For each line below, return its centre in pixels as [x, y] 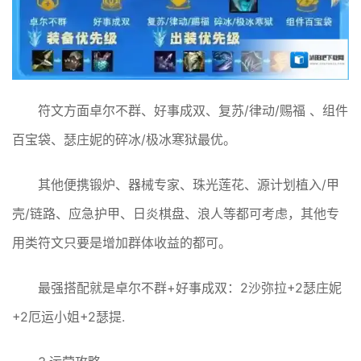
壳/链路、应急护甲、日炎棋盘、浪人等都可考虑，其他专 [176, 213]
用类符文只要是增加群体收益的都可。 [122, 242]
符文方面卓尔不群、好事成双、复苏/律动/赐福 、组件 [193, 110]
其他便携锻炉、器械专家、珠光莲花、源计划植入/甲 [189, 184]
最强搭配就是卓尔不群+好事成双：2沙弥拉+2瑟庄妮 [190, 287]
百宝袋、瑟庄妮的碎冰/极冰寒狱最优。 [124, 139]
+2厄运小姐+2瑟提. [68, 316]
